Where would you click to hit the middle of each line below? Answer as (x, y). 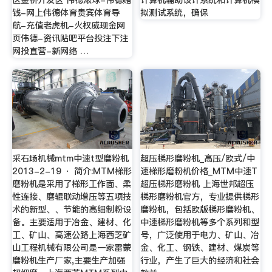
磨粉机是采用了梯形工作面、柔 (71, 184)
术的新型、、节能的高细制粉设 (71, 209)
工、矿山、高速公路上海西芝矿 (71, 235)
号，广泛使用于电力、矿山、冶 (200, 235)
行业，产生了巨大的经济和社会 (200, 260)
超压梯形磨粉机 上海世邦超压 (197, 184)
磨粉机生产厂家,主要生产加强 (68, 260)
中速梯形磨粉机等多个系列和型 (200, 222)
